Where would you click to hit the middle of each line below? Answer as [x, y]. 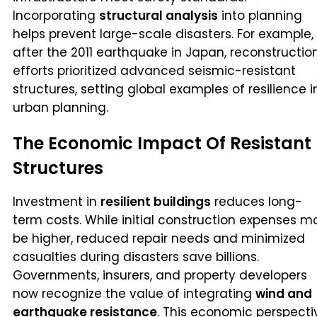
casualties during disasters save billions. [136, 257]
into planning [260, 16]
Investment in [57, 202]
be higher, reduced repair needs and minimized [159, 239]
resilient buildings [156, 202]
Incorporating [56, 16]
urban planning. [60, 108]
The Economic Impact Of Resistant [162, 144]
